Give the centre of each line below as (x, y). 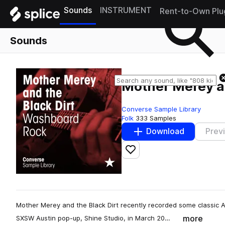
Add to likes (153, 154)
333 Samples (156, 118)
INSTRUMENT (126, 10)
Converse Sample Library (161, 109)
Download (165, 132)
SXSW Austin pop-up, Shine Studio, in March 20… (93, 218)
